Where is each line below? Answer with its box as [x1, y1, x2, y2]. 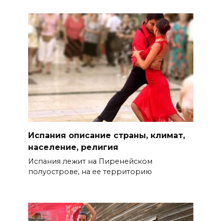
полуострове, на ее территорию [28, 167, 152, 176]
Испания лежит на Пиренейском [28, 156, 152, 166]
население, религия [28, 142, 118, 152]
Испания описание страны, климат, [28, 130, 185, 140]
